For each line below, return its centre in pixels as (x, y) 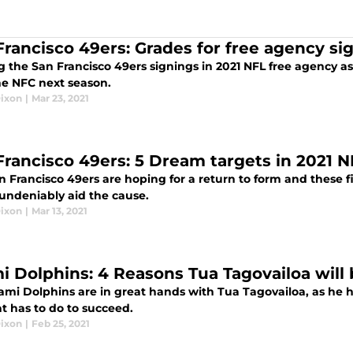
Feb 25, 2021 (61, 324)
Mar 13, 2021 (59, 211)
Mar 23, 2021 (60, 98)
